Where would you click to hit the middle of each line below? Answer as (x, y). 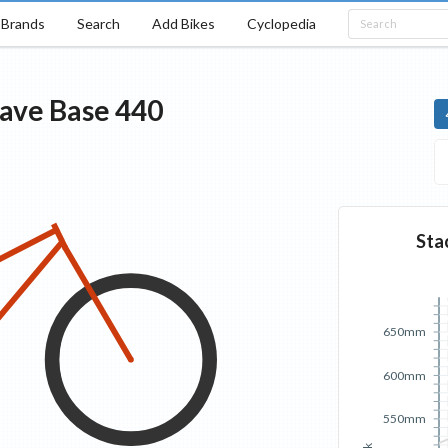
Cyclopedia (281, 23)
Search (98, 23)
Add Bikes (183, 23)
